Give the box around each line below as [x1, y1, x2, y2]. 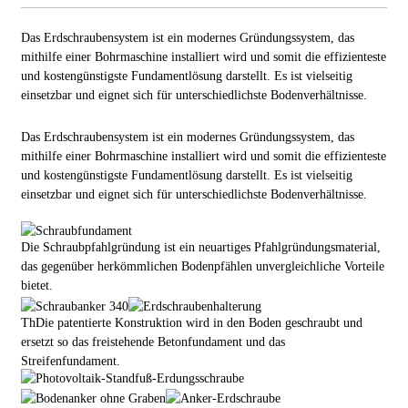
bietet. [20, 279, 53, 293]
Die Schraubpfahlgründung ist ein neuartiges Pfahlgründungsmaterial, [20, 240, 381, 255]
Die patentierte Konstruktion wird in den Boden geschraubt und [35, 315, 362, 330]
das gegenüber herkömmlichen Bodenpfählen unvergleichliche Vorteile [20, 260, 384, 274]
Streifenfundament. [20, 353, 120, 368]
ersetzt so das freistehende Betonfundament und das [20, 334, 285, 349]
